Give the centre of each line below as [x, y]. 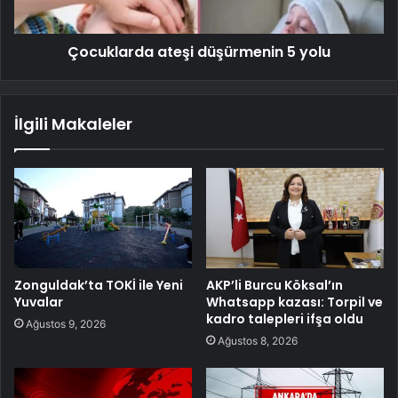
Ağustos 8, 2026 [258, 340]
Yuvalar [39, 302]
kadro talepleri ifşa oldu [285, 318]
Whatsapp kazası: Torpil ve [295, 302]
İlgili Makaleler [73, 123]
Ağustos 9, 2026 [66, 323]
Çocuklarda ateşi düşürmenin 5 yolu [199, 52]
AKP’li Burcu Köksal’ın [275, 285]
